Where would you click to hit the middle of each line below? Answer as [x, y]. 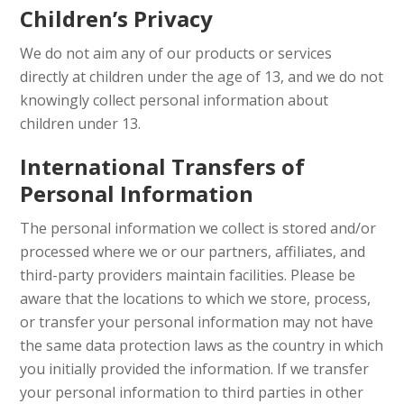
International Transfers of [163, 166]
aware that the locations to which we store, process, [196, 298]
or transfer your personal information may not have [197, 322]
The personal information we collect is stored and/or [198, 228]
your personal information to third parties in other [192, 392]
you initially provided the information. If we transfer [195, 369]
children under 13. [81, 124]
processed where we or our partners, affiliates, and [193, 252]
